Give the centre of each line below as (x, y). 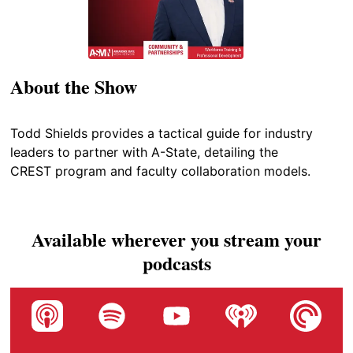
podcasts (176, 263)
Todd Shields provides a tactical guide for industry (162, 134)
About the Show (74, 87)
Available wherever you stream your (176, 240)
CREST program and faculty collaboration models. (161, 171)
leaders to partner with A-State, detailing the (145, 152)
